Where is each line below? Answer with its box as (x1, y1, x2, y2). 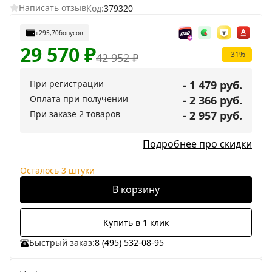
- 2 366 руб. (183, 92, 242, 107)
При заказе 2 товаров (30, 107, 120, 120)
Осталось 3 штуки (20, 164, 95, 176)
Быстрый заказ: (29, 236, 95, 248)
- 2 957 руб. (183, 107, 242, 123)
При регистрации (30, 77, 104, 89)
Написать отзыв (18, 2, 86, 14)
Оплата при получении (30, 92, 128, 104)
